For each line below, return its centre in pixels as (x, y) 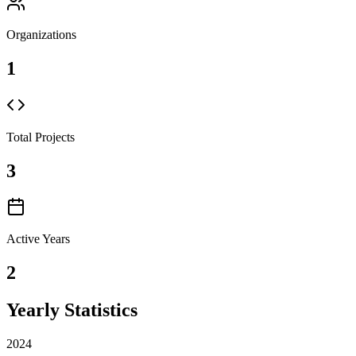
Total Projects (41, 137)
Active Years (38, 239)
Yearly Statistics (72, 310)
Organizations (41, 34)
